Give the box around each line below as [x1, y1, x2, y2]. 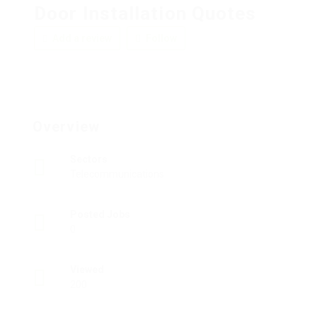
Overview [33, 118, 100, 136]
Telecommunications [70, 168, 164, 180]
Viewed [70, 264, 104, 276]
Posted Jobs [70, 209, 130, 221]
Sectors [70, 154, 108, 166]
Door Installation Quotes [34, 3, 257, 25]
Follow [144, 33, 177, 45]
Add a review [50, 33, 112, 45]
